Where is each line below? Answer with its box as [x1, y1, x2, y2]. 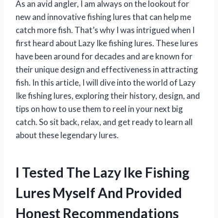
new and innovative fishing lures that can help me [16, 11, 191, 22]
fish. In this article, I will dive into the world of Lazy [16, 77, 196, 88]
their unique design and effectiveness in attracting [16, 64, 198, 74]
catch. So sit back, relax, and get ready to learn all [16, 116, 193, 127]
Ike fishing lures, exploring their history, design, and [16, 90, 200, 101]
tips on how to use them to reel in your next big [16, 103, 183, 114]
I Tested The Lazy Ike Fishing [16, 163, 189, 181]
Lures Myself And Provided [16, 184, 182, 201]
